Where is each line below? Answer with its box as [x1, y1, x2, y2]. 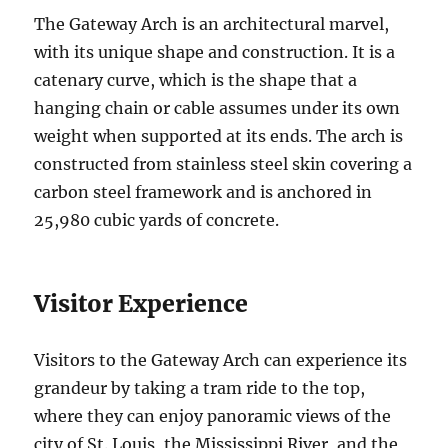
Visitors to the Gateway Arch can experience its [34, 350, 408, 371]
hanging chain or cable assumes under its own [34, 98, 401, 119]
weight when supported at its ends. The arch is [34, 126, 404, 147]
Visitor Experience [34, 289, 249, 319]
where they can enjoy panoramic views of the [34, 406, 392, 427]
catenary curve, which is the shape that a [34, 70, 358, 91]
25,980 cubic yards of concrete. [34, 210, 280, 231]
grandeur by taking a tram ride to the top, [34, 378, 366, 399]
